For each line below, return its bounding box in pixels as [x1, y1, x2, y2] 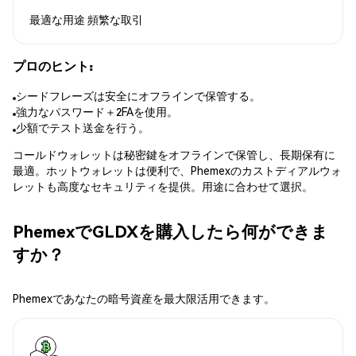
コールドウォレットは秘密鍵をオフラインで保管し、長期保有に [13, 147, 335, 162]
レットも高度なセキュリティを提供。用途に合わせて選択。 [13, 179, 313, 194]
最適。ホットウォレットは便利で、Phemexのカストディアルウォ [13, 163, 342, 178]
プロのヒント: [13, 56, 93, 74]
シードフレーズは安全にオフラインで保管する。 [16, 88, 261, 103]
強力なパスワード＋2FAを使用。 [16, 104, 178, 119]
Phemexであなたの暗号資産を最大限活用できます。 [13, 291, 275, 306]
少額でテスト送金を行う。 [16, 120, 149, 135]
